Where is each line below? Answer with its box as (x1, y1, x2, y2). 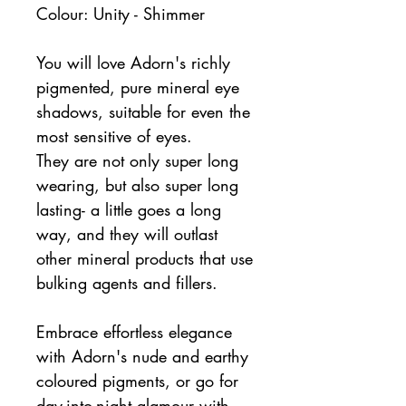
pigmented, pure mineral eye (36, 75, 239, 98)
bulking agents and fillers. (36, 271, 223, 294)
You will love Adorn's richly (36, 51, 230, 73)
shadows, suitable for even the (36, 100, 250, 122)
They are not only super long (36, 149, 238, 171)
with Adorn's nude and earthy (36, 344, 248, 367)
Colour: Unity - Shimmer (36, 2, 205, 24)
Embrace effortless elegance (36, 320, 232, 343)
